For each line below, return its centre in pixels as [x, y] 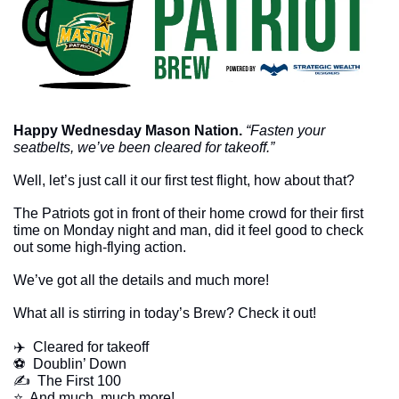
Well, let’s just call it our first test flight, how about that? [186, 180]
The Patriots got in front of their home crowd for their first [188, 213]
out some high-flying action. [102, 247]
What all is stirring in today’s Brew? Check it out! [165, 313]
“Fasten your [285, 130]
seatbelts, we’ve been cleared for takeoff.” [144, 147]
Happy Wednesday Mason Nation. [130, 130]
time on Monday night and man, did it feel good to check [188, 230]
